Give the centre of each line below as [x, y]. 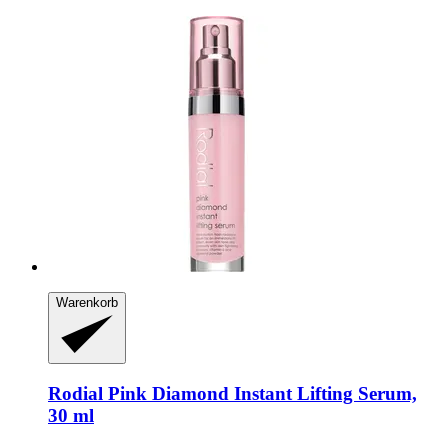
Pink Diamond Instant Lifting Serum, [260, 393]
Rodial [75, 393]
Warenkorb [87, 302]
